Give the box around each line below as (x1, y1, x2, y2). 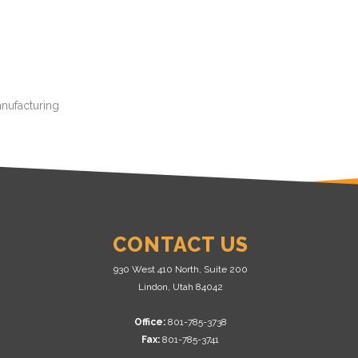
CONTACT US (112, 233, 249, 257)
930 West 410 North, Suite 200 (113, 264, 248, 275)
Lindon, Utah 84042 (137, 281, 223, 292)
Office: (133, 316, 165, 328)
